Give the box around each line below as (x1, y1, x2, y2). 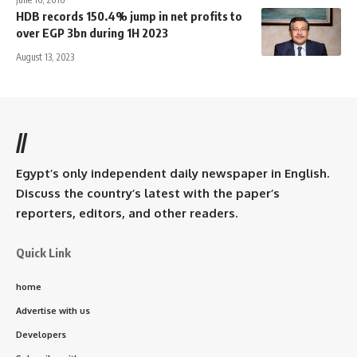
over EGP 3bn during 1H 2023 (16, 25, 168, 40)
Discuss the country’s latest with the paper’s (16, 185, 280, 201)
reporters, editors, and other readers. (16, 205, 237, 221)
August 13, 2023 (16, 50, 74, 63)
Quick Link (16, 245, 71, 260)
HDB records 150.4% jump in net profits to (16, 8, 242, 23)
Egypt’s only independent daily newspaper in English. (16, 165, 329, 181)
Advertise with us (16, 304, 90, 316)
